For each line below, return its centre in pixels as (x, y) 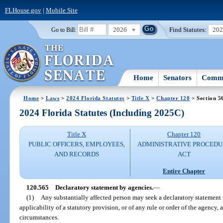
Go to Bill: (63, 30)
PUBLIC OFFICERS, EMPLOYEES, (76, 144)
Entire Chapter (184, 171)
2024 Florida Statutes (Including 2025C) (102, 113)
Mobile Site (61, 10)
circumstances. (39, 217)
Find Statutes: (188, 29)
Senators (178, 77)
